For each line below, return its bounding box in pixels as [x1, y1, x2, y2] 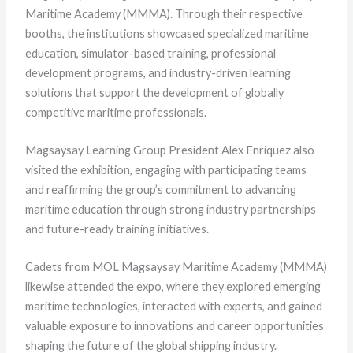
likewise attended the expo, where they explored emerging [25, 280, 321, 294]
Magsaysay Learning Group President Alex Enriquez [25, 143, 294, 157]
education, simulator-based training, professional [25, 46, 277, 60]
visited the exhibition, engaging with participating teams [25, 162, 307, 176]
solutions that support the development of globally [25, 85, 284, 99]
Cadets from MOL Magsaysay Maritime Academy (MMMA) [25, 260, 328, 274]
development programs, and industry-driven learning [25, 65, 292, 80]
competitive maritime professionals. [25, 105, 207, 119]
